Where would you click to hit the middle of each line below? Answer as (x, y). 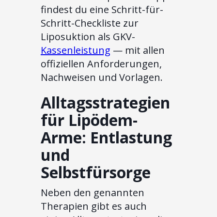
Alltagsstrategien (105, 103)
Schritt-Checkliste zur (90, 23)
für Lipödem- (89, 120)
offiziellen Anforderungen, (101, 64)
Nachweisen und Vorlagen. (102, 77)
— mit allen (138, 50)
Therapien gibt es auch (94, 206)
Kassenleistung (76, 50)
